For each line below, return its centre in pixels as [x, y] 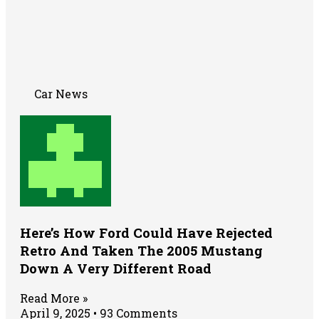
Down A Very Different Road [116, 268]
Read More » [54, 298]
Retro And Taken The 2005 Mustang [141, 250]
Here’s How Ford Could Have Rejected [146, 232]
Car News [61, 93]
